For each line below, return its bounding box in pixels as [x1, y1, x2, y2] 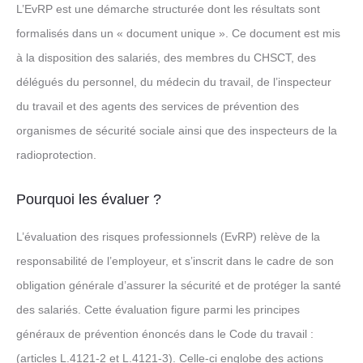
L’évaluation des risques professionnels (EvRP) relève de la [16, 230, 320, 243]
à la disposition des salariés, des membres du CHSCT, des [16, 51, 316, 64]
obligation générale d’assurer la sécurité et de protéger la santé [16, 279, 341, 292]
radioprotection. [16, 148, 96, 161]
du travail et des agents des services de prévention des [16, 100, 299, 113]
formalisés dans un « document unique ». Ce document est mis [16, 27, 340, 40]
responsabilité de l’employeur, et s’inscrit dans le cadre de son [16, 254, 334, 267]
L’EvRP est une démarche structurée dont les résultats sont [16, 2, 320, 15]
